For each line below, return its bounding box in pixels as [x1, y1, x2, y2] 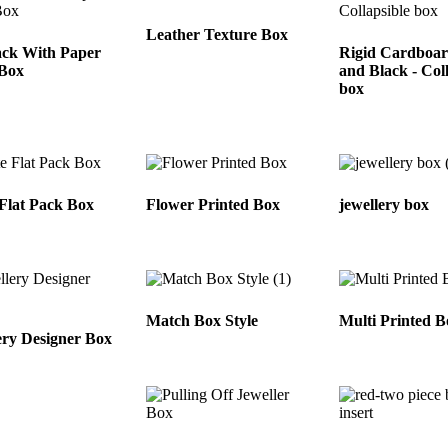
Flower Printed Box [146, 196, 281, 214]
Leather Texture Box [146, 26, 289, 44]
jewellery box [339, 196, 430, 214]
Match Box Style [146, 311, 259, 329]
